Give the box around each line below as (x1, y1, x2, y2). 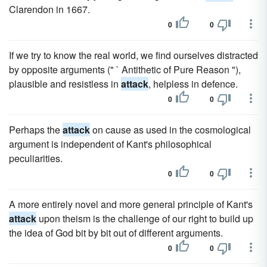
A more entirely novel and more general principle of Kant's (9, 197, 253, 211)
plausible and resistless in (9, 77, 121, 91)
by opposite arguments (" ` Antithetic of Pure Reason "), (9, 63, 241, 76)
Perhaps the (9, 123, 63, 136)
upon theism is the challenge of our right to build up (36, 212, 253, 225)
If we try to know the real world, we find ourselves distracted (9, 48, 258, 62)
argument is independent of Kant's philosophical (9, 137, 212, 151)
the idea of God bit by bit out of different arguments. (9, 226, 223, 240)
